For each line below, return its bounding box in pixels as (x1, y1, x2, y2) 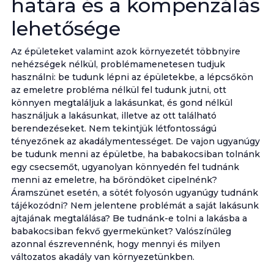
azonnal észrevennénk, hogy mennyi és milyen (10, 239, 220, 250)
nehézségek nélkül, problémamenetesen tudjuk (10, 59, 225, 70)
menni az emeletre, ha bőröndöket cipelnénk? (10, 174, 217, 185)
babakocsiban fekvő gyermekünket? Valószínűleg (10, 226, 231, 237)
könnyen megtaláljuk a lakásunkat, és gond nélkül (10, 97, 232, 108)
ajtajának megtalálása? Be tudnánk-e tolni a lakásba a (10, 213, 247, 224)
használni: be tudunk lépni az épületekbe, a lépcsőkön (10, 72, 253, 83)
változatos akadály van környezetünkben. (10, 251, 194, 262)
